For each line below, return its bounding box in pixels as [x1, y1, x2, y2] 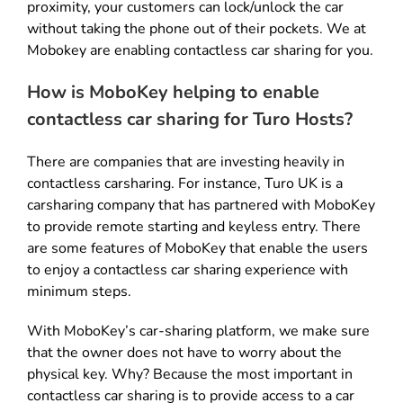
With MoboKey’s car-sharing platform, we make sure [27, 320, 370, 341]
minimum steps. [27, 281, 131, 301]
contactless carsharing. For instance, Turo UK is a [27, 173, 343, 193]
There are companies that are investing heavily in [27, 151, 345, 172]
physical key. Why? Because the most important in [27, 363, 353, 384]
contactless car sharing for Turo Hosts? [27, 106, 353, 131]
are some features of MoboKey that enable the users [27, 237, 368, 258]
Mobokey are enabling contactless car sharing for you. [27, 40, 373, 60]
